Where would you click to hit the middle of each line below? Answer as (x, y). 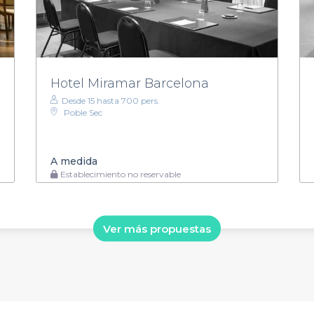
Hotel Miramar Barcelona (129, 83)
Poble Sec (83, 112)
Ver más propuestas (157, 228)
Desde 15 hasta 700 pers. (110, 100)
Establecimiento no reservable (119, 174)
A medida (74, 161)
